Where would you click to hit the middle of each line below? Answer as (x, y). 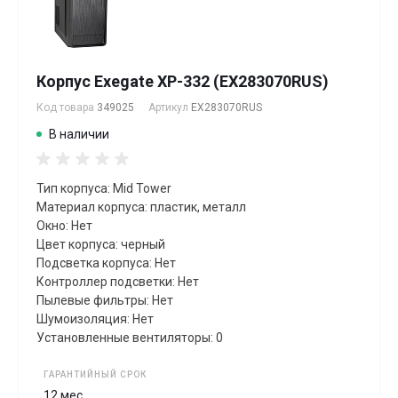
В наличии (79, 135)
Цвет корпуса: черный (101, 245)
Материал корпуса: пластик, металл (141, 207)
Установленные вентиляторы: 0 (130, 338)
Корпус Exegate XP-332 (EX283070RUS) (183, 82)
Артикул (170, 108)
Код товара (67, 108)
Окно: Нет (64, 226)
